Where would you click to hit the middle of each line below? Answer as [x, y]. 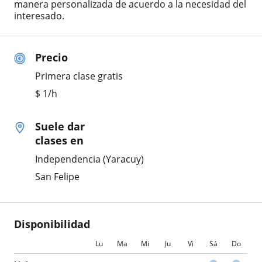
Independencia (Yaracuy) [89, 159]
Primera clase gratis [79, 76]
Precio [51, 57]
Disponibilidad [52, 224]
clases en [59, 140]
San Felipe [57, 176]
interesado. [39, 15]
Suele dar [60, 126]
